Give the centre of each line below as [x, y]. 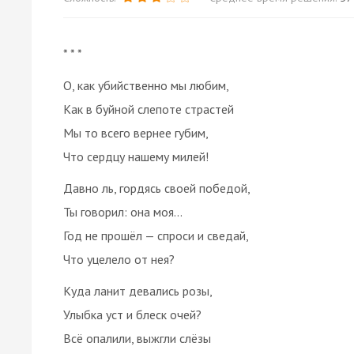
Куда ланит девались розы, [138, 290]
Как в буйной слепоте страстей [149, 109]
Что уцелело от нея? [119, 259]
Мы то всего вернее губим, [136, 132]
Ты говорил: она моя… [123, 211]
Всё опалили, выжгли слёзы [137, 338]
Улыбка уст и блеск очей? [132, 314]
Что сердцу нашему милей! [136, 156]
